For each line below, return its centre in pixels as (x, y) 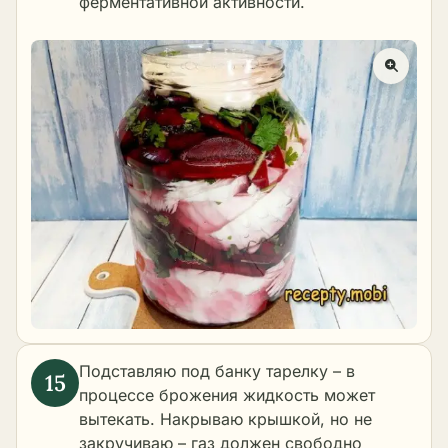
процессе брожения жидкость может (227, 395)
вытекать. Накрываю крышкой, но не (225, 419)
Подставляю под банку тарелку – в (217, 371)
